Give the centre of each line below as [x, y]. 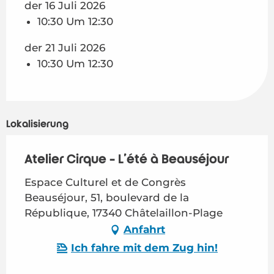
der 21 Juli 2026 [65, 47]
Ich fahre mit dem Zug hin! [144, 248]
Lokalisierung [37, 124]
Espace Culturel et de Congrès [105, 182]
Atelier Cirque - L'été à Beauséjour [127, 159]
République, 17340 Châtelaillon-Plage [124, 213]
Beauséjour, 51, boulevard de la [107, 197]
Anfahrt [144, 230]
